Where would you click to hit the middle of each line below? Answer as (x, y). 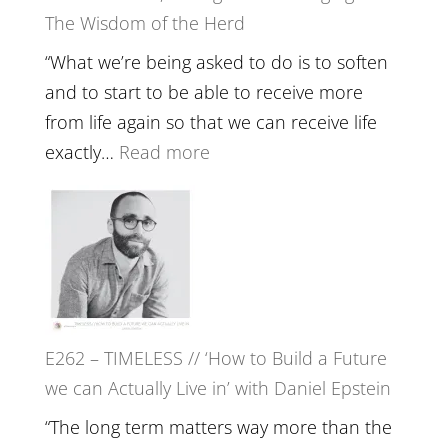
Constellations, (268, 360)
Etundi (251, 205)
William (253, 175)
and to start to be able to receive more (203, 91)
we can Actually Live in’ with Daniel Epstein (217, 387)
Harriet (237, 240)
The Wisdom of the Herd (144, 22)
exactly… (81, 151)
